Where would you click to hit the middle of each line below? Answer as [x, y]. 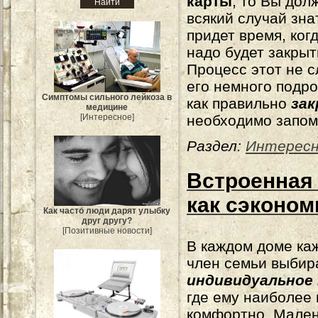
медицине [107, 107]
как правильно [239, 103]
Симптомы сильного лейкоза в [107, 97]
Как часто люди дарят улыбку [107, 211]
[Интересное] [107, 117]
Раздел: [214, 146]
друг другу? [107, 221]
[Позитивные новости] [107, 231]
